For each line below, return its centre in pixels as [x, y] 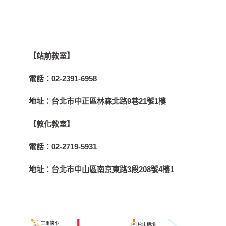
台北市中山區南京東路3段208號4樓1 [113, 169]
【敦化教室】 [52, 124]
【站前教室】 [52, 56]
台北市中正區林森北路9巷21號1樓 [109, 101]
